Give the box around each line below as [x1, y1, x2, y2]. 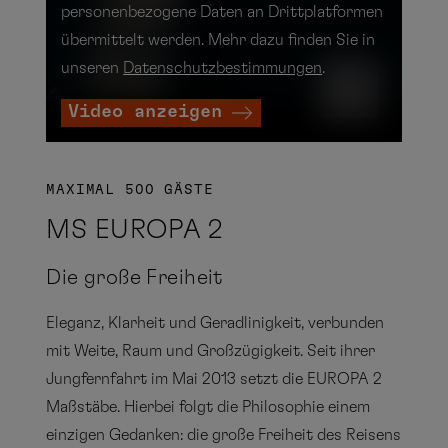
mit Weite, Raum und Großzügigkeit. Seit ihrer [46, 342, 376, 359]
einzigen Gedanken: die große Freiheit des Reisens [46, 426, 402, 443]
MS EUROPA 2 [46, 215, 223, 243]
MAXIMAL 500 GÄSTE [46, 182, 214, 197]
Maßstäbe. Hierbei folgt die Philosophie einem [46, 398, 371, 415]
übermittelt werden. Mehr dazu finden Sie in [61, 32, 376, 49]
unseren [61, 60, 124, 77]
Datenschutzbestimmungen [123, 60, 323, 77]
